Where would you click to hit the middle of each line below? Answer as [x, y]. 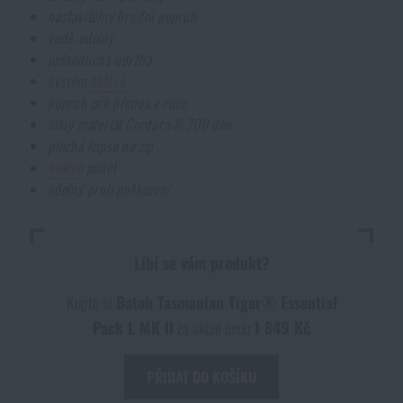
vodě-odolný [81, 38]
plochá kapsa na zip [101, 146]
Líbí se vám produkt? [201, 263]
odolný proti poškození [109, 189]
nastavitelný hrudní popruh [122, 17]
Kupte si [91, 303]
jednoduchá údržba [100, 60]
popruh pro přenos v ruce [118, 103]
